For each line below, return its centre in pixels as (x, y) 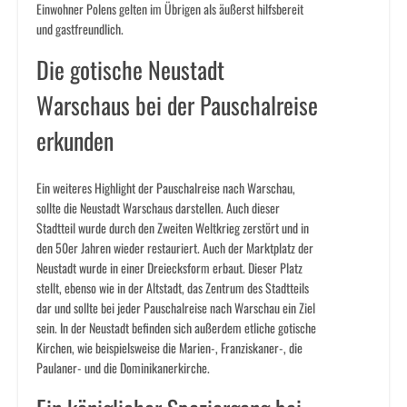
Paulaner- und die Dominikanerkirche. (123, 368)
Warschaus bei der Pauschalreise (177, 105)
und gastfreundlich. (80, 29)
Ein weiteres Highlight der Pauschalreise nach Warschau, (166, 188)
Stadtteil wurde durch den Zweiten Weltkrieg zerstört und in (173, 228)
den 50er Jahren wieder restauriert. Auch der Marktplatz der (175, 248)
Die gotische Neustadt (130, 70)
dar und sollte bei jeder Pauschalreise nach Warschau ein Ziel (176, 308)
